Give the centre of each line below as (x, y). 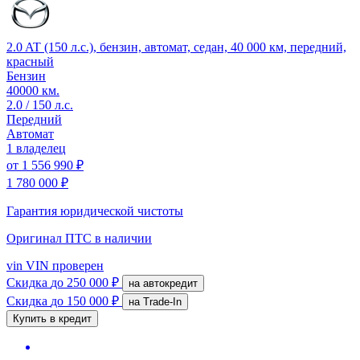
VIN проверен (63, 265)
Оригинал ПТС (51, 238)
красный (30, 61)
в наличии (123, 238)
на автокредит (170, 283)
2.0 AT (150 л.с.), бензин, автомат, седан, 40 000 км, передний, (176, 47)
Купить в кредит (52, 318)
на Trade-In (162, 301)
